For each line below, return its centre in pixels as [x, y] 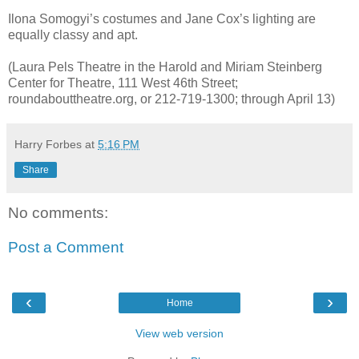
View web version [179, 333]
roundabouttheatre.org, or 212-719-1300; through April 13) [171, 99]
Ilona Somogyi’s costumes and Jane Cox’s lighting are [162, 18]
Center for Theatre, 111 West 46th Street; [123, 83]
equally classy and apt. [73, 34]
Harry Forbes [48, 144]
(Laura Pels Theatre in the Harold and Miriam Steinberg [165, 67]
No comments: [58, 212]
